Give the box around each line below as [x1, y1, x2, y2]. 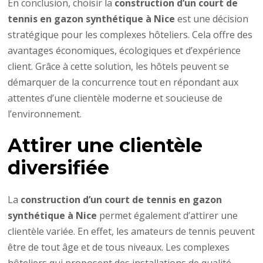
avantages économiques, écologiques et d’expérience [8, 43, 241, 57]
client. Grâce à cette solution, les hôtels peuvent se [8, 59, 230, 73]
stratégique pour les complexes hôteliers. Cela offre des [8, 28, 253, 41]
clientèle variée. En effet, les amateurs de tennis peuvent [8, 224, 255, 238]
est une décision [175, 12, 249, 25]
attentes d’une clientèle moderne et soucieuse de [8, 91, 223, 104]
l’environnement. [8, 107, 82, 120]
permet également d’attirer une [97, 208, 238, 222]
